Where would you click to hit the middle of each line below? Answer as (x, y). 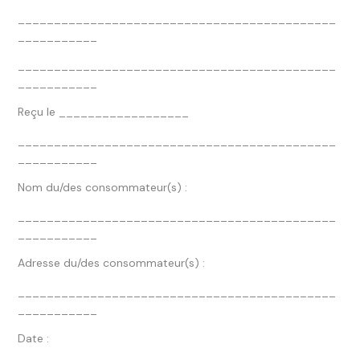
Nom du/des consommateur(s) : (102, 187)
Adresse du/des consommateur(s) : (111, 263)
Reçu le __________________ (103, 112)
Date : (33, 338)
